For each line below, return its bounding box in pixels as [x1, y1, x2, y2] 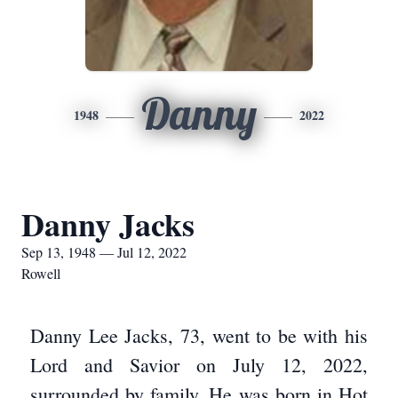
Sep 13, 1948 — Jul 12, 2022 [21, 243, 187, 261]
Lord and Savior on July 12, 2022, [30, 352, 368, 378]
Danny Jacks [21, 201, 195, 247]
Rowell [21, 264, 60, 283]
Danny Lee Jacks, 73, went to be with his [30, 322, 368, 348]
